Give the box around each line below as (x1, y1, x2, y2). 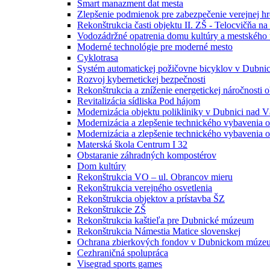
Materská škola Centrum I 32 (77, 139, 187, 150)
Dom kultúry (77, 161, 126, 172)
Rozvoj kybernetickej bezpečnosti (77, 74, 206, 85)
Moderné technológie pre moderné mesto (77, 42, 233, 52)
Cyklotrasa (77, 52, 118, 63)
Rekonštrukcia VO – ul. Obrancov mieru (77, 172, 233, 183)
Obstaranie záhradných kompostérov (77, 150, 216, 161)
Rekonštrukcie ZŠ (77, 204, 146, 215)
